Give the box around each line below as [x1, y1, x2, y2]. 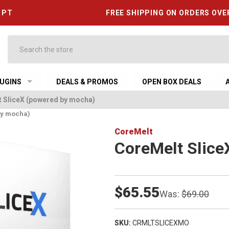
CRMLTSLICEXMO [132, 218, 189, 227]
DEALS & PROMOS [56, 78, 119, 86]
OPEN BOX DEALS [142, 78, 202, 86]
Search [7, 36, 31, 44]
